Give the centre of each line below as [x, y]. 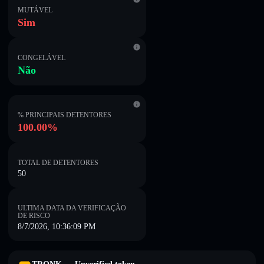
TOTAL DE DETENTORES [58, 163]
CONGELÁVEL [42, 58]
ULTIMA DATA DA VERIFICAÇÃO [72, 208]
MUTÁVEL [35, 10]
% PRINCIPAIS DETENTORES [65, 115]
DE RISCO [34, 216]
